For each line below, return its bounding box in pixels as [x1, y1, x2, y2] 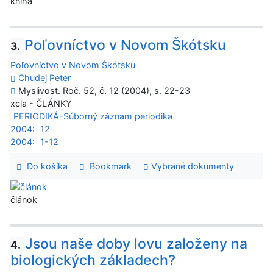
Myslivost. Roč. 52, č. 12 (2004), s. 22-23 [16, 85, 190, 96]
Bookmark [84, 161, 132, 172]
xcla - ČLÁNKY [10, 98, 72, 109]
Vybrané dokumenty [148, 161, 234, 172]
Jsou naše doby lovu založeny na [24, 235, 247, 252]
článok [10, 194, 37, 205]
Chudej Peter [18, 73, 71, 83]
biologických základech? [10, 252, 175, 269]
